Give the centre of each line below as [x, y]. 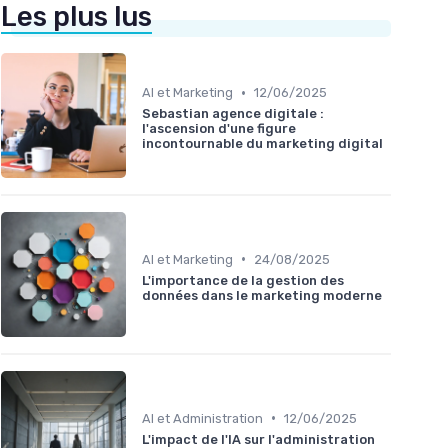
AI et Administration [202, 418]
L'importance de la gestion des [243, 280]
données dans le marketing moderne [262, 295]
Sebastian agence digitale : [233, 114]
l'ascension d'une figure [219, 129]
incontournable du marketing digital [262, 144]
